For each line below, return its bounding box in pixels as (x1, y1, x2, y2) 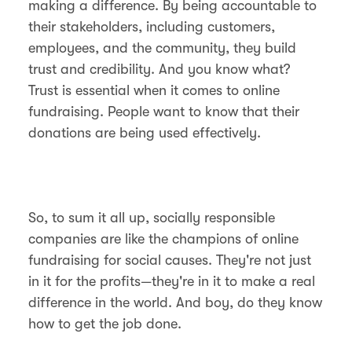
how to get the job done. (28, 315, 181, 332)
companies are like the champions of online (28, 230, 299, 247)
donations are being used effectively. (28, 124, 261, 141)
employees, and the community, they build (28, 39, 296, 56)
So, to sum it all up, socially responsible (28, 209, 275, 225)
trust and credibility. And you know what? (28, 60, 291, 77)
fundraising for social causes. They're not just (28, 251, 311, 268)
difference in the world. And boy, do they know (28, 294, 322, 310)
